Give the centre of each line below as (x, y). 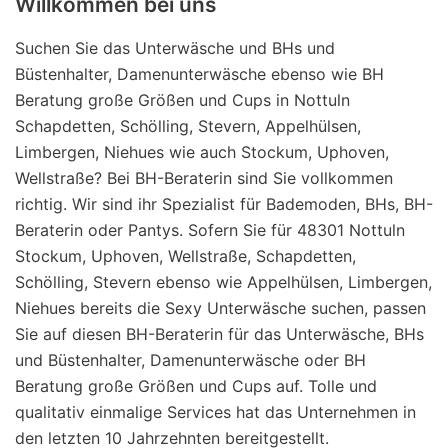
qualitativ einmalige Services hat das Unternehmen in (215, 411)
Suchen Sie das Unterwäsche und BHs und (175, 47)
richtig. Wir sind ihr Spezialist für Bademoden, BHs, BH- (224, 203)
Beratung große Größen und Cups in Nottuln (182, 99)
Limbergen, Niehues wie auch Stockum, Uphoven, (202, 151)
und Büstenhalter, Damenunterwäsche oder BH (190, 359)
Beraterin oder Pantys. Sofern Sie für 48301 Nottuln (210, 229)
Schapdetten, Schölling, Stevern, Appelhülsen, (188, 125)
